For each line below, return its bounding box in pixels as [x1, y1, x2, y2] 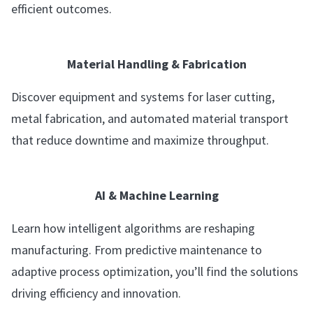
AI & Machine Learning [94, 187, 219, 203]
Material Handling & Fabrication [66, 56, 247, 72]
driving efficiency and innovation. [11, 285, 181, 301]
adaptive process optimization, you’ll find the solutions [11, 263, 298, 279]
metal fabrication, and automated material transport [11, 110, 289, 126]
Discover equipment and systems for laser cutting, [11, 89, 275, 105]
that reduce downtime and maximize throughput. [11, 132, 269, 148]
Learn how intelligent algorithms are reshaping [11, 220, 255, 236]
